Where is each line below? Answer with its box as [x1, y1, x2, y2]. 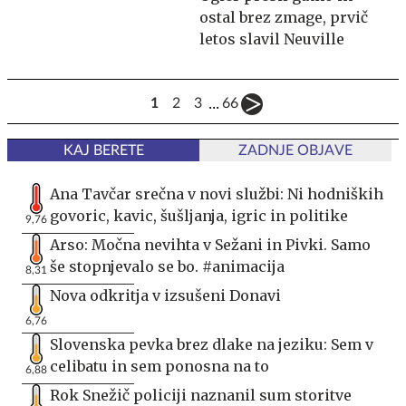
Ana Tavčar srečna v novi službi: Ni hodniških [50, 184, 383, 203]
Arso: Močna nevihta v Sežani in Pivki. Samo [50, 235, 371, 254]
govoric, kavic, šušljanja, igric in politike [50, 206, 348, 225]
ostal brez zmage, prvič [199, 7, 368, 26]
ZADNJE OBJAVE [238, 142, 353, 158]
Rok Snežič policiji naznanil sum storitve [50, 385, 352, 404]
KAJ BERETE [63, 142, 144, 158]
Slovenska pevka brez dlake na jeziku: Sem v [50, 334, 373, 353]
